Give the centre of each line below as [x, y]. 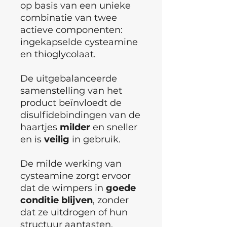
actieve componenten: [71, 30]
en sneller [114, 127]
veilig [57, 139]
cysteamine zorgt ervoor [75, 176]
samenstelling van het [71, 90]
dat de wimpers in [63, 188]
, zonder [111, 200]
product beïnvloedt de [71, 103]
